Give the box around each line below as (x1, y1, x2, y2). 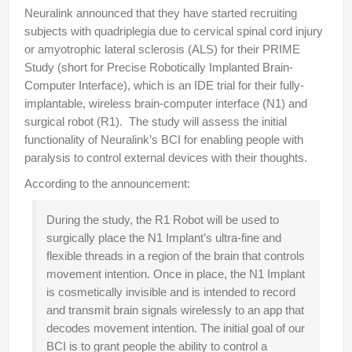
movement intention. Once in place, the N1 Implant (46, 267, 305, 281)
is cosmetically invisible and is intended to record (46, 285, 295, 299)
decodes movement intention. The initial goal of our (46, 321, 305, 335)
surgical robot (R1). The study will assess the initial (24, 115, 287, 129)
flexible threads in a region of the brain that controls (46, 249, 305, 263)
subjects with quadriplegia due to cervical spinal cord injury (24, 24, 323, 38)
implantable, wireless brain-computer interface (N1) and (24, 97, 307, 111)
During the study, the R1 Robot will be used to (46, 213, 279, 227)
